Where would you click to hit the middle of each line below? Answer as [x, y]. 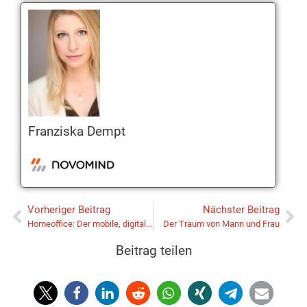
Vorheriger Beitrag [69, 210]
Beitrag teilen [153, 251]
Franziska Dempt [77, 131]
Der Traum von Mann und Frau [221, 224]
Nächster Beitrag [241, 210]
